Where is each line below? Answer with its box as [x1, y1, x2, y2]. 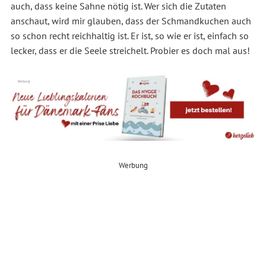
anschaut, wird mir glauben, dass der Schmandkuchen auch [10, 15, 251, 27]
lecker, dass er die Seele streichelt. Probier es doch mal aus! [10, 45, 250, 57]
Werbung [118, 160, 148, 171]
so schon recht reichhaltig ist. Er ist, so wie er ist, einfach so [10, 30, 249, 42]
